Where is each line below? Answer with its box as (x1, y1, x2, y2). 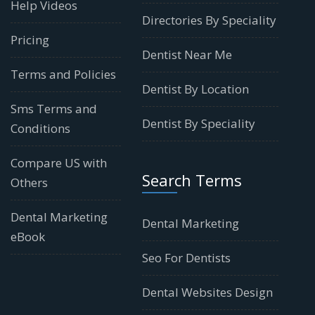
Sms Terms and (11, 100, 97, 117)
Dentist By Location (141, 80, 249, 97)
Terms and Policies (11, 65, 116, 82)
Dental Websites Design (141, 283, 273, 300)
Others (11, 174, 48, 191)
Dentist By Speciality (141, 115, 255, 131)
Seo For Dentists (141, 249, 231, 266)
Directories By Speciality (141, 11, 276, 28)
